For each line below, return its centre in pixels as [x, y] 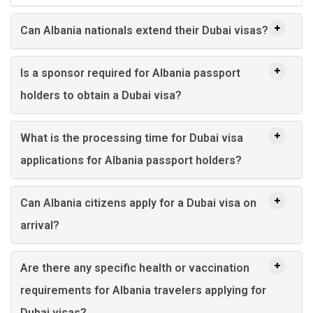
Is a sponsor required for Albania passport [130, 73]
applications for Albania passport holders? [131, 160]
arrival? [40, 225]
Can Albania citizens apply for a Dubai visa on [138, 203]
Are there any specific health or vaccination [135, 268]
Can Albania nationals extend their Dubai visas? [144, 30]
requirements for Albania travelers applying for [143, 290]
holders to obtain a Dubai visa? [101, 95]
